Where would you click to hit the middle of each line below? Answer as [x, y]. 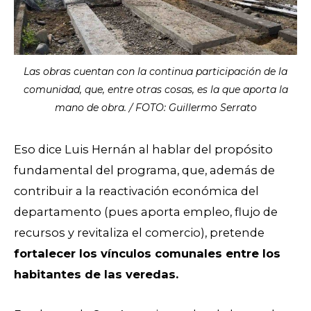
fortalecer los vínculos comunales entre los [147, 253]
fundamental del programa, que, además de [144, 170]
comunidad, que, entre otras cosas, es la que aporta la [155, 90]
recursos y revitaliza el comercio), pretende [139, 232]
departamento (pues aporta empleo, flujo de [146, 211]
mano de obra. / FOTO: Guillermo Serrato [155, 108]
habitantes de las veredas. [98, 274]
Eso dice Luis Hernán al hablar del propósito [143, 149]
